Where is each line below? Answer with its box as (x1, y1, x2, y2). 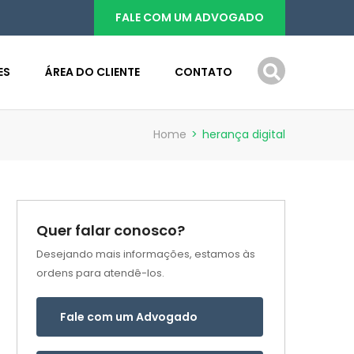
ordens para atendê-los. (36, 265, 164, 281)
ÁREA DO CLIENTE (45, 64, 140, 80)
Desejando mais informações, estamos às (36, 247, 255, 262)
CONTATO (175, 64, 232, 80)
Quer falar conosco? (36, 220, 185, 240)
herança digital (202, 126, 285, 142)
